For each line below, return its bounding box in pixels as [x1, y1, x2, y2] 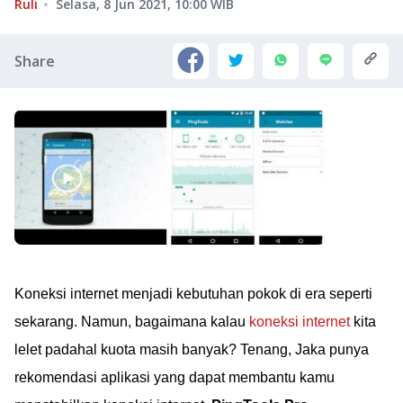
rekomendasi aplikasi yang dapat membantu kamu [14, 370, 335, 385]
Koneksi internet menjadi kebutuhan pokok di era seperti [14, 286, 372, 301]
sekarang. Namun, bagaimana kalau [14, 314, 249, 329]
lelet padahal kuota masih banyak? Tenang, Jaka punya [14, 342, 369, 357]
